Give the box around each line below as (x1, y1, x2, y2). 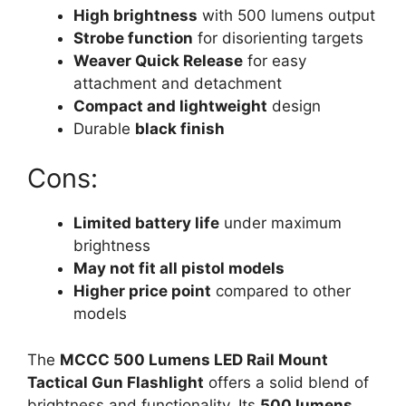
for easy (243, 51, 306, 70)
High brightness (73, 5, 198, 24)
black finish (135, 119, 225, 138)
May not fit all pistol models (73, 259, 285, 277)
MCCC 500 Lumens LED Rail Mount (60, 350, 328, 369)
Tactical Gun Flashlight (27, 372, 204, 391)
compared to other (211, 282, 351, 300)
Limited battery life (73, 214, 219, 232)
